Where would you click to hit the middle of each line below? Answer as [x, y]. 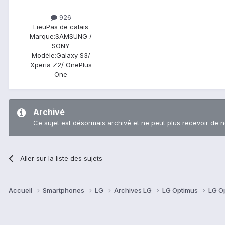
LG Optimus [181, 190]
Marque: [42, 36]
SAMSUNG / [74, 36]
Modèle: [44, 55]
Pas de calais [67, 26]
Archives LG [134, 190]
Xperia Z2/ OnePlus [61, 65]
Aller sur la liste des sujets [62, 158]
